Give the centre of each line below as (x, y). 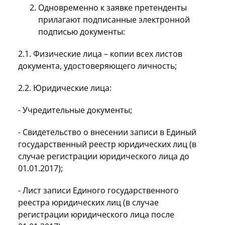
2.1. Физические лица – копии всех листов (100, 53)
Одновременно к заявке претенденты (113, 7)
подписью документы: (82, 31)
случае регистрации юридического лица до (104, 156)
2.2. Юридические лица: (65, 88)
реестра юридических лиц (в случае (88, 202)
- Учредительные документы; (75, 110)
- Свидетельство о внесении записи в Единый (107, 132)
